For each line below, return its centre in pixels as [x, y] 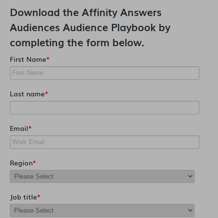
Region [21, 162]
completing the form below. [77, 41]
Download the [46, 11]
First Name [28, 58]
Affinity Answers [122, 11]
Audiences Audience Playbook [83, 26]
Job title [23, 196]
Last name [27, 93]
